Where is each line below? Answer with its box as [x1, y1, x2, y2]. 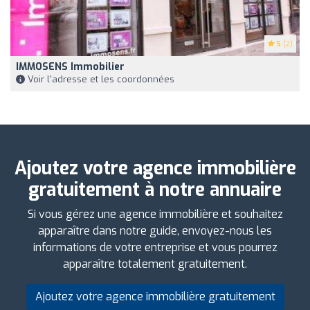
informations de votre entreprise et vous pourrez [33, 240, 277, 255]
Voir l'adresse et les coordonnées [25, 73, 174, 86]
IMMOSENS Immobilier [16, 60, 125, 74]
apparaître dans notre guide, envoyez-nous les [38, 224, 272, 239]
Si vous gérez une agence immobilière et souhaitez [27, 207, 283, 222]
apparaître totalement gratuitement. [63, 257, 247, 272]
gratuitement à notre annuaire [28, 178, 282, 203]
